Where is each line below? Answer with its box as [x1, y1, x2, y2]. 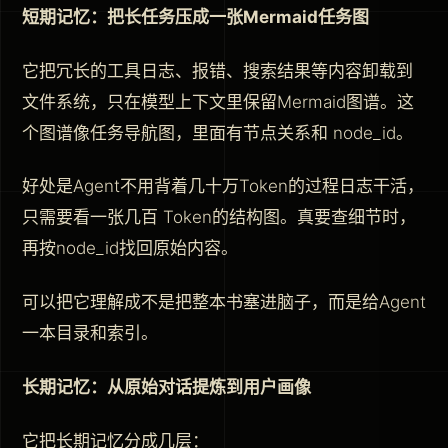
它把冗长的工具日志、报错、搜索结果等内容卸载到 [22, 60, 413, 81]
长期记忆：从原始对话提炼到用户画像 [22, 377, 311, 398]
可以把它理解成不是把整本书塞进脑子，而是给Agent [22, 292, 426, 313]
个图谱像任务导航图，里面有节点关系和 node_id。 [22, 122, 413, 143]
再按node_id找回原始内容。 [22, 238, 238, 259]
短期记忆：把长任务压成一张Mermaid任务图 [22, 6, 369, 27]
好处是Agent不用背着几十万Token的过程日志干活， [22, 176, 424, 197]
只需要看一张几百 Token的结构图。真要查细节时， [22, 207, 416, 228]
